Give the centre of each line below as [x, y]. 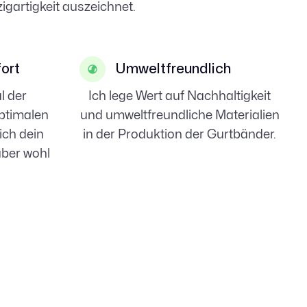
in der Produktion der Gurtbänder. [180, 134]
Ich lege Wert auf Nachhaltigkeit [180, 96]
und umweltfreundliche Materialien [180, 115]
